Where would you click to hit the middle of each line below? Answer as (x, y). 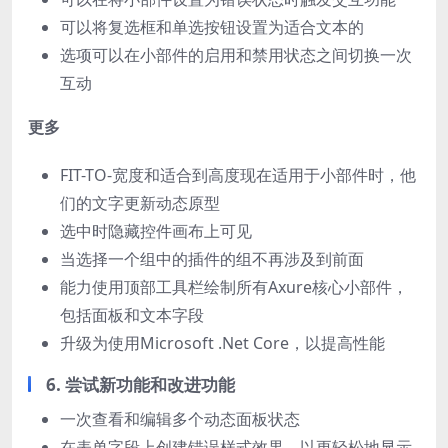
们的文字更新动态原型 (140, 202)
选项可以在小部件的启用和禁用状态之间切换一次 (236, 54)
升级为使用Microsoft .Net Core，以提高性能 (222, 342)
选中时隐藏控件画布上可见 (156, 230)
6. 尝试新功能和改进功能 (140, 384)
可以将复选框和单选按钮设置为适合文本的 (212, 26)
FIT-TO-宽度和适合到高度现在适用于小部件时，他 (238, 174)
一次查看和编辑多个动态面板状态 (180, 418)
